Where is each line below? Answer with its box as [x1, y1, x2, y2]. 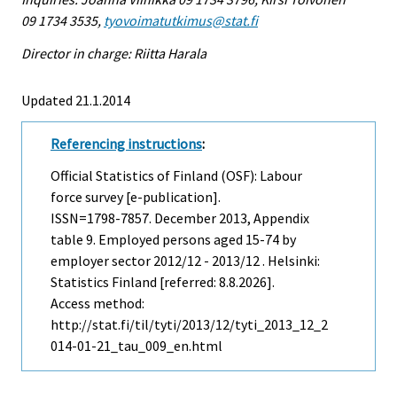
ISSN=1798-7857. [51, 209, 154, 228]
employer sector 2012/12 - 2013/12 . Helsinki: [51, 252, 320, 270]
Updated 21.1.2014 [21, 90, 130, 109]
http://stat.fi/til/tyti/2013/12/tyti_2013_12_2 [51, 315, 328, 334]
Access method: [51, 294, 144, 313]
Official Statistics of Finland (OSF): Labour [51, 167, 302, 185]
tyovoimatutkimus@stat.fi [104, 11, 258, 29]
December [154, 209, 216, 228]
